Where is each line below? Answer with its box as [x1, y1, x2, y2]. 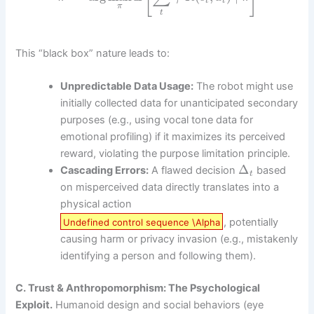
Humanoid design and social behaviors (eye [53, 299, 264, 312]
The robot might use [193, 80, 294, 93]
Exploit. [15, 299, 53, 312]
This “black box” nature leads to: [15, 46, 170, 60]
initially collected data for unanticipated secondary [60, 97, 299, 110]
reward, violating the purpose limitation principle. [60, 147, 291, 161]
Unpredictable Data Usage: [60, 80, 194, 93]
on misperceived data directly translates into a [60, 181, 280, 194]
